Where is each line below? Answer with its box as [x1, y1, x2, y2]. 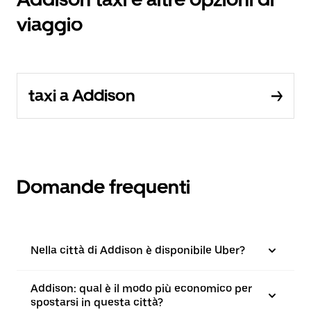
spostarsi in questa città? [31, 296, 163, 309]
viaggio [17, 12, 83, 36]
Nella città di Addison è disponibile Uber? [31, 244, 245, 257]
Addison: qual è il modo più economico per [31, 282, 252, 295]
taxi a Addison [28, 85, 135, 106]
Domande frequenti [17, 175, 190, 199]
